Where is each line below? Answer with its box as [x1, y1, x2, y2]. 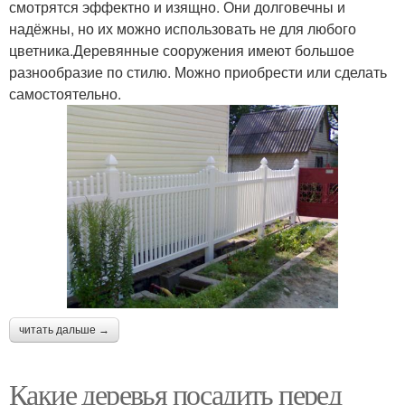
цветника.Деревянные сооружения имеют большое [9, 39, 354, 61]
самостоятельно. [9, 82, 121, 104]
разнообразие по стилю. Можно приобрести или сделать [9, 61, 387, 82]
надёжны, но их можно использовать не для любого [9, 17, 356, 39]
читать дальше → [19, 323, 109, 336]
